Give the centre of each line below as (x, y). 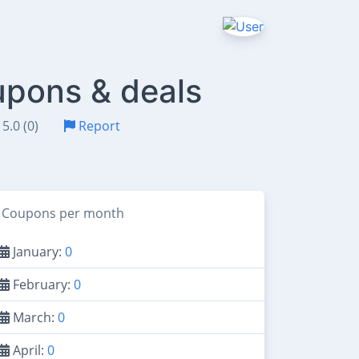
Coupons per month (63, 213)
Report (98, 126)
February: (42, 284)
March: (34, 317)
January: (37, 252)
